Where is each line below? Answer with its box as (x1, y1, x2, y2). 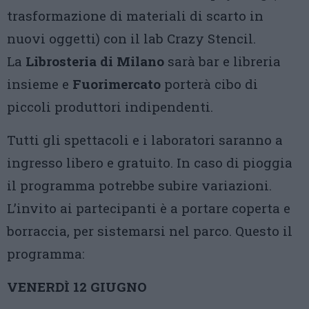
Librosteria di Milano (26, 52, 164, 70)
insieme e (7, 75, 72, 92)
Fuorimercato (72, 75, 161, 92)
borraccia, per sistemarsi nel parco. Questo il (7, 222, 292, 239)
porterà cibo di (161, 75, 258, 92)
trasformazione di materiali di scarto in (7, 7, 263, 24)
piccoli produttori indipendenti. (7, 98, 213, 115)
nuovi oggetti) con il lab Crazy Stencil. (7, 30, 256, 47)
